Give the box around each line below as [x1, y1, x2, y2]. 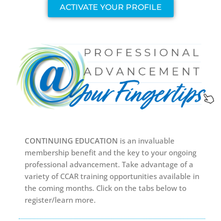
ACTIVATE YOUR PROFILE [59, 2, 162, 12]
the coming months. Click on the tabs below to [25, 183, 187, 193]
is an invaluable [120, 136, 175, 146]
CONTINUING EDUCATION [25, 136, 120, 146]
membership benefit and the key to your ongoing [25, 147, 197, 158]
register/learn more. [25, 195, 96, 205]
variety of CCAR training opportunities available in [25, 171, 200, 182]
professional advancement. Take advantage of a [25, 159, 194, 170]
